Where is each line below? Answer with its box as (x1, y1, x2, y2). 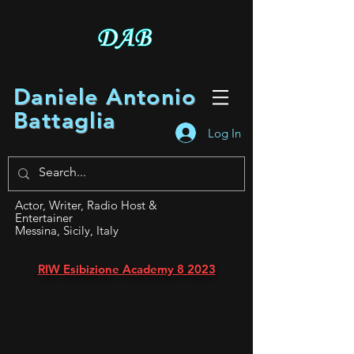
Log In (207, 125, 241, 141)
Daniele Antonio (13, 83, 196, 110)
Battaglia (13, 107, 116, 134)
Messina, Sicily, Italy (15, 223, 119, 238)
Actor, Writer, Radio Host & (15, 198, 157, 213)
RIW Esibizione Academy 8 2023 (37, 262, 216, 277)
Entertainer (15, 210, 73, 225)
